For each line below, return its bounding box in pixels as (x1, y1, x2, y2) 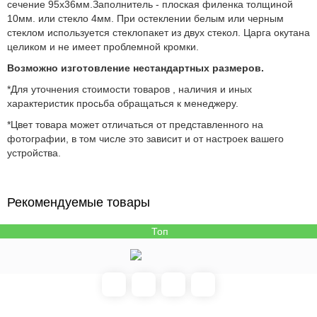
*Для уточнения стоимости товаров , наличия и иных (7, 83, 252, 95)
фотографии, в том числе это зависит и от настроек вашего (7, 133, 284, 144)
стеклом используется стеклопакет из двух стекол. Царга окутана (7, 27, 310, 38)
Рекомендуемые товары (7, 195, 150, 209)
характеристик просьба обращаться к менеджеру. (7, 98, 238, 109)
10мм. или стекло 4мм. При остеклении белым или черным (7, 13, 284, 24)
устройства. (7, 147, 61, 158)
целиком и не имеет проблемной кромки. (7, 41, 199, 52)
